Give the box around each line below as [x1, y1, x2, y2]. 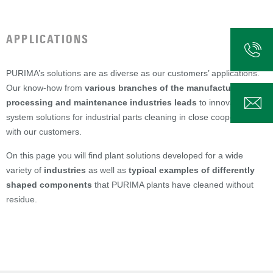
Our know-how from [6, 83, 85, 93]
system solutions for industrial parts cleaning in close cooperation [6, 112, 257, 122]
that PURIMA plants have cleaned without [92, 180, 253, 190]
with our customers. [6, 127, 82, 137]
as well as [86, 165, 129, 175]
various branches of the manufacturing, [85, 83, 250, 93]
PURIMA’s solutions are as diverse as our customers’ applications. [6, 68, 260, 79]
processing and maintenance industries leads [6, 97, 197, 108]
